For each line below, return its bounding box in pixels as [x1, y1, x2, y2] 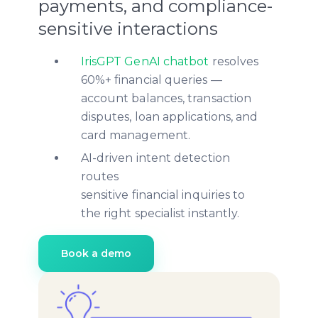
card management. [80, 128, 191, 143]
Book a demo [60, 246, 131, 260]
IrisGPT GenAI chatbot [80, 55, 209, 69]
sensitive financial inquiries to [80, 187, 246, 202]
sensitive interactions [38, 18, 218, 40]
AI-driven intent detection [80, 150, 230, 165]
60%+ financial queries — [80, 73, 222, 87]
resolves [212, 55, 259, 69]
